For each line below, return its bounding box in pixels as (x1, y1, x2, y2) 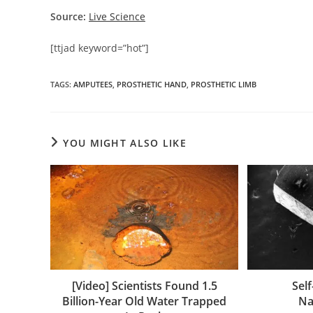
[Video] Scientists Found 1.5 (71, 277, 217, 293)
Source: (50, 9, 86, 23)
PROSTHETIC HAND (117, 78, 187, 89)
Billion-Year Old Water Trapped (62, 293, 227, 309)
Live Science (89, 9, 145, 23)
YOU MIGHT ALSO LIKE (63, 136, 187, 150)
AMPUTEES (73, 78, 112, 89)
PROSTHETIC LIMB (191, 78, 256, 89)
